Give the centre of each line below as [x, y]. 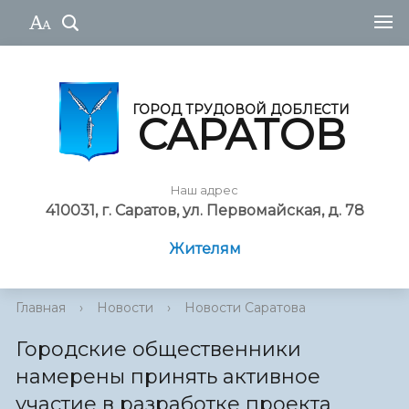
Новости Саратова [245, 308]
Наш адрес [204, 191]
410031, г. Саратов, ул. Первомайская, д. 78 [204, 211]
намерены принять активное [168, 377]
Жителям [204, 249]
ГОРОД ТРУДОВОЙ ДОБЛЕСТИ [241, 109]
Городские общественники [158, 350]
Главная [41, 308]
